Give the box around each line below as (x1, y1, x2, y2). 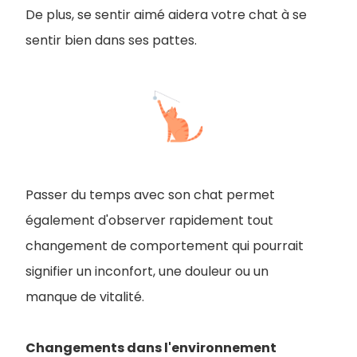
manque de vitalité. (25, 287, 144, 306)
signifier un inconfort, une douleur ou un (25, 261, 269, 280)
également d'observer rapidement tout (25, 210, 273, 229)
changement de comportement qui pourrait (25, 236, 304, 255)
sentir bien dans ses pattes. (25, 30, 200, 49)
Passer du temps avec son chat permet (25, 185, 275, 204)
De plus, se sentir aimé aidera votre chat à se (25, 5, 307, 24)
